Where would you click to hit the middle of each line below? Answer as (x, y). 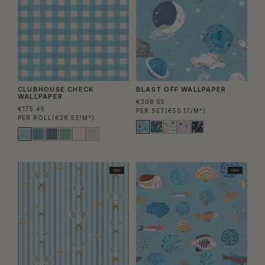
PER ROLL (35, 118)
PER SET (151, 111)
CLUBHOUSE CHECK (56, 90)
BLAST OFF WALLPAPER (181, 90)
